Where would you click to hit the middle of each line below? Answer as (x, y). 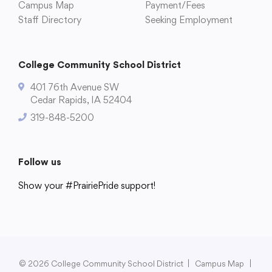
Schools (52, 212)
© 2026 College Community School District (102, 264)
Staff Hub (128, 212)
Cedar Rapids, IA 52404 (81, 100)
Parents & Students (137, 212)
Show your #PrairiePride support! (87, 186)
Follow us (40, 162)
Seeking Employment (189, 20)
